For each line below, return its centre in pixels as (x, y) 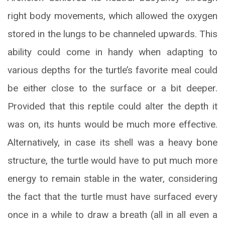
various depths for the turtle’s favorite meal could (113, 70)
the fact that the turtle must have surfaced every (113, 197)
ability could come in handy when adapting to (113, 52)
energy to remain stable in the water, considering (113, 179)
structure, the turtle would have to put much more (113, 161)
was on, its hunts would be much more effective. (113, 125)
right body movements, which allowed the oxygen (113, 16)
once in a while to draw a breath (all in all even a (113, 215)
